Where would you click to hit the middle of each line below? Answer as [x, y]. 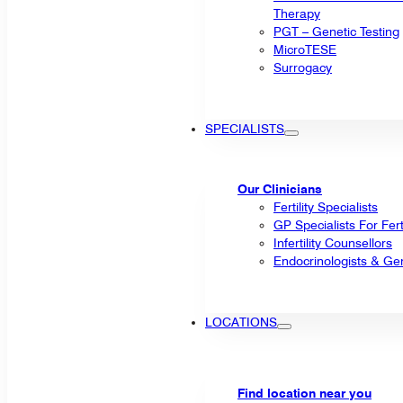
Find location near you [304, 393]
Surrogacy [303, 67]
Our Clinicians [280, 188]
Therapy [297, 13]
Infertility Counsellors [333, 242]
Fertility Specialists [326, 206]
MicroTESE [305, 49]
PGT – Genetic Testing [336, 31]
